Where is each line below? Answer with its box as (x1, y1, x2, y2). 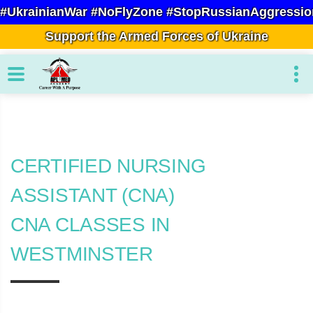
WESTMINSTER (10, 243, 153, 265)
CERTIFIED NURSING (10, 155, 206, 177)
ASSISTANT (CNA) (10, 184, 175, 206)
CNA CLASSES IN (10, 214, 170, 235)
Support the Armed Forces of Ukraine (45, 29, 268, 43)
